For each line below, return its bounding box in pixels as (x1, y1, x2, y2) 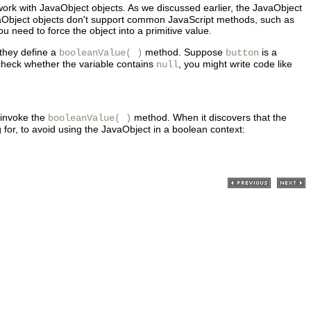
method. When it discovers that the (131, 112, 287, 123)
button (226, 47, 259, 58)
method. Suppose (142, 47, 226, 58)
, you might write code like (178, 58, 292, 69)
